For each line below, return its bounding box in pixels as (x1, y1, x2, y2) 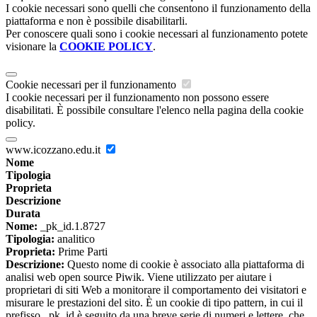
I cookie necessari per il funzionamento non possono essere (6, 91, 269, 104)
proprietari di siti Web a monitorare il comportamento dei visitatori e (6, 284, 306, 296)
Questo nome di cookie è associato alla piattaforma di (64, 258, 304, 271)
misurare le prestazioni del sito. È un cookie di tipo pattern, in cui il (6, 296, 303, 309)
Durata (6, 207, 40, 220)
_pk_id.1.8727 (38, 220, 105, 233)
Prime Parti (55, 246, 108, 258)
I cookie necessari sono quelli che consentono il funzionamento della (6, 2, 311, 15)
